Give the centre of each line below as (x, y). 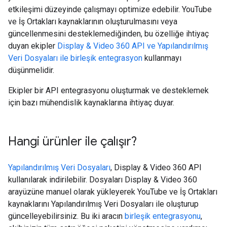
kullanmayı (162, 58)
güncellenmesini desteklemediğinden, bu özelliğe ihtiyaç (108, 34)
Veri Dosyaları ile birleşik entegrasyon (75, 58)
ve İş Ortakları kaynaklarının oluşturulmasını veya (93, 22)
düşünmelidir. (31, 70)
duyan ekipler (33, 46)
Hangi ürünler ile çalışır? (72, 141)
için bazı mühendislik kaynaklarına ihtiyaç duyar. (91, 103)
